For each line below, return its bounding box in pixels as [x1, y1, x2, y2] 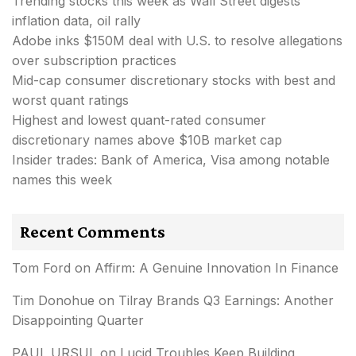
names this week [12, 171, 112, 188]
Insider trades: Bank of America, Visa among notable [12, 151, 330, 168]
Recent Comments [20, 221, 165, 242]
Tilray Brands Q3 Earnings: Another [118, 292, 334, 308]
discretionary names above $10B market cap [12, 131, 282, 148]
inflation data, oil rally [12, 12, 141, 29]
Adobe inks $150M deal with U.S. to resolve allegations [12, 32, 342, 48]
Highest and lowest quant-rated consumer [12, 111, 266, 128]
